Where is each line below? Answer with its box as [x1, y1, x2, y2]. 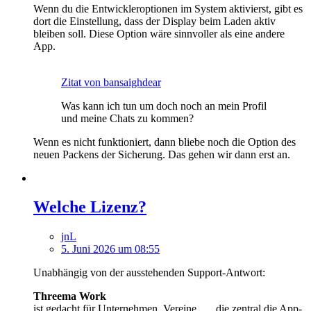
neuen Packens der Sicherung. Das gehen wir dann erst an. [33, 148, 290, 160]
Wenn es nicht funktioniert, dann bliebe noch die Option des [33, 135, 296, 148]
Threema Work [33, 290, 106, 303]
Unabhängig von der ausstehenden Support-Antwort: [33, 267, 265, 279]
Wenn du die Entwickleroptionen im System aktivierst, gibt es [33, 2, 303, 15]
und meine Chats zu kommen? [61, 112, 194, 124]
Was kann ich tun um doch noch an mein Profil [61, 99, 267, 112]
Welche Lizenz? [33, 198, 146, 217]
